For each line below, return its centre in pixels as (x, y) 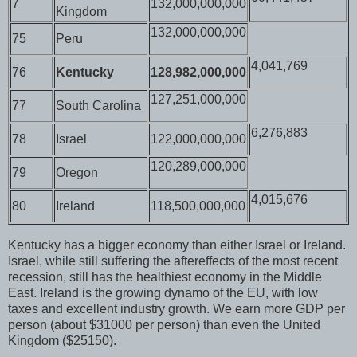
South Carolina (98, 106)
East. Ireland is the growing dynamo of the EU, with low (163, 293)
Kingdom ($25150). (62, 341)
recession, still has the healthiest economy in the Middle (165, 277)
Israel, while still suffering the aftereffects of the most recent (173, 261)
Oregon (77, 173)
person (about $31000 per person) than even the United (164, 325)
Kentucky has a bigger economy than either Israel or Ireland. (177, 245)
